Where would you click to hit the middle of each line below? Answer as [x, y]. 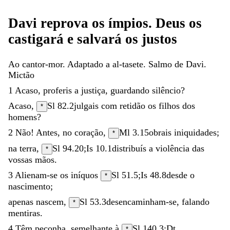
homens [23, 117]
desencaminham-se [141, 202]
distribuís [130, 148]
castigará [38, 39]
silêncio [166, 90]
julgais [88, 106]
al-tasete [128, 64]
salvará [101, 39]
